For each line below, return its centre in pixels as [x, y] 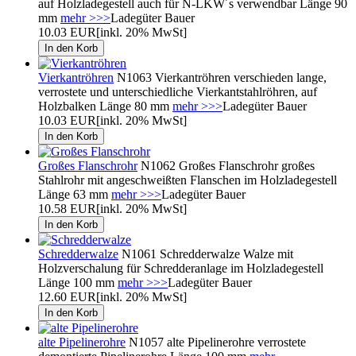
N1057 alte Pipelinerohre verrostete [216, 342]
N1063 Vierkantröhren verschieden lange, [220, 77]
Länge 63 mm [75, 194]
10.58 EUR [67, 208]
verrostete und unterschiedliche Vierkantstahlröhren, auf [178, 91]
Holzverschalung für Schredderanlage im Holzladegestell [181, 268]
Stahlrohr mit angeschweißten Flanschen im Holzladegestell [188, 180]
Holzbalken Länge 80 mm [105, 106]
